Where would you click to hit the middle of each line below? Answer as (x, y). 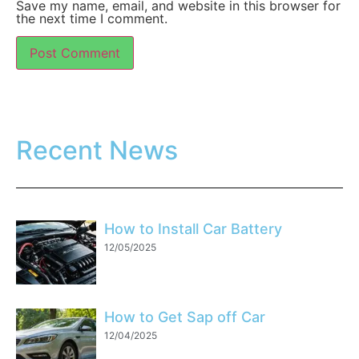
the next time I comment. (92, 19)
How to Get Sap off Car (185, 317)
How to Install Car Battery (193, 229)
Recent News (97, 150)
